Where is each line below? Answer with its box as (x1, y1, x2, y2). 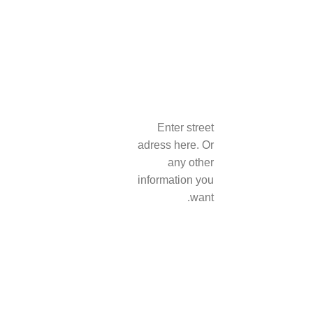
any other (167, 156, 214, 168)
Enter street (156, 122, 214, 133)
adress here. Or (137, 139, 214, 151)
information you (137, 174, 214, 186)
